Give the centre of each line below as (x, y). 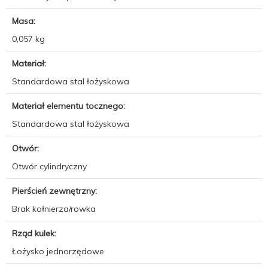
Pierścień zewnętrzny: (56, 191)
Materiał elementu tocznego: (70, 106)
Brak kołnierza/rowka (54, 208)
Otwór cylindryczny (49, 166)
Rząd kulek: (35, 233)
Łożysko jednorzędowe (58, 251)
